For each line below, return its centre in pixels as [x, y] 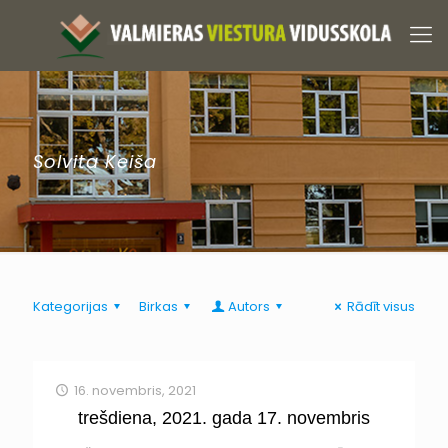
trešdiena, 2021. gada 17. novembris [224, 418]
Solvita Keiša [95, 161]
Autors [248, 306]
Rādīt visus [381, 306]
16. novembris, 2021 [135, 390]
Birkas [159, 306]
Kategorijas [70, 306]
